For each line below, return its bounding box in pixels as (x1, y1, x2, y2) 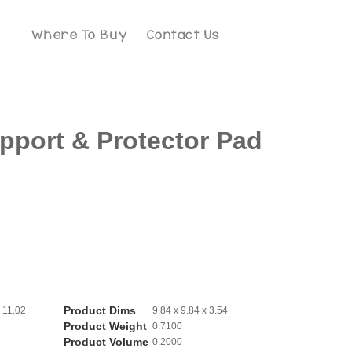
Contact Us (146, 27, 220, 42)
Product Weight (64, 320, 147, 333)
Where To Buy (31, 27, 128, 42)
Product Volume (64, 335, 148, 349)
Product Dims (64, 304, 136, 317)
